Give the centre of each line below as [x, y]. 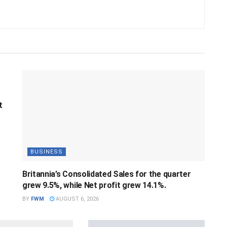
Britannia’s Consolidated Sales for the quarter [107, 174]
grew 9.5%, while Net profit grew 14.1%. [94, 185]
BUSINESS [47, 152]
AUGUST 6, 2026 [77, 199]
